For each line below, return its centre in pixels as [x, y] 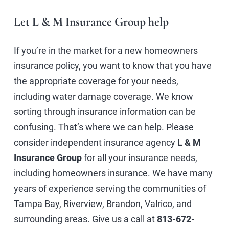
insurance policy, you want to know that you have [113, 66]
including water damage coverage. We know [104, 97]
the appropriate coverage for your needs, [96, 81]
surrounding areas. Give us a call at [85, 219]
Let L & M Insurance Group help [91, 22]
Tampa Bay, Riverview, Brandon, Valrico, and [103, 204]
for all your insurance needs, [141, 158]
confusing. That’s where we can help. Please [104, 127]
